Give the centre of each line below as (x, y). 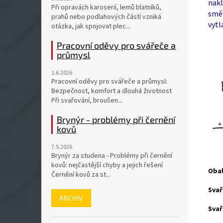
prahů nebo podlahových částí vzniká (106, 17)
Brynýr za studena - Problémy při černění (112, 156)
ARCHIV (71, 198)
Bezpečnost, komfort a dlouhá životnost (111, 91)
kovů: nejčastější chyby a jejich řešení (107, 165)
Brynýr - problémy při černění (116, 119)
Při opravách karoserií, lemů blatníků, (106, 7)
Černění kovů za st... (81, 175)
